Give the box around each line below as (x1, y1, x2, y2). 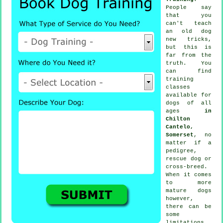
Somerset (166, 131, 194, 138)
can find (166, 68, 212, 74)
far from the (166, 52, 212, 58)
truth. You (166, 60, 212, 66)
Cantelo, (166, 123, 194, 130)
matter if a (166, 139, 212, 146)
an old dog (166, 28, 212, 34)
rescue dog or (166, 155, 212, 162)
